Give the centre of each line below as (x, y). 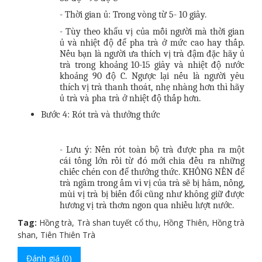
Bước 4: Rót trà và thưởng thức (101, 115)
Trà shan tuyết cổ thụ (118, 222)
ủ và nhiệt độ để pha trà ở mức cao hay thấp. (152, 42)
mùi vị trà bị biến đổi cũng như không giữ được (152, 194)
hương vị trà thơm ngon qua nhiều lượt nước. (147, 206)
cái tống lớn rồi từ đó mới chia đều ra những (152, 161)
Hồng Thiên (185, 222)
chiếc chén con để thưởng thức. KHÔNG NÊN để (152, 172)
